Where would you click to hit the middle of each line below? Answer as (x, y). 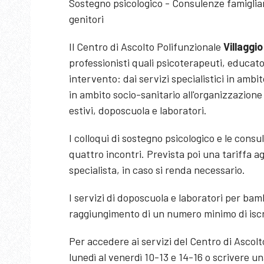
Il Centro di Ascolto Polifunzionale (146, 47)
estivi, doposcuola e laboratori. (139, 110)
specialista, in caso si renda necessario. (158, 170)
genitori (88, 19)
